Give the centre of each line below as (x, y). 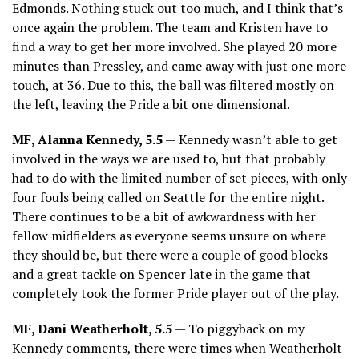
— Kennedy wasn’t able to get (250, 139)
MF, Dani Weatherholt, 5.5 (92, 328)
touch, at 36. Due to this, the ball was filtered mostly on (173, 85)
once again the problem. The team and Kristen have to (170, 27)
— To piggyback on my (238, 328)
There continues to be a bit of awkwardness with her (164, 216)
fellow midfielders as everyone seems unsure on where (169, 235)
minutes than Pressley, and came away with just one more (179, 65)
